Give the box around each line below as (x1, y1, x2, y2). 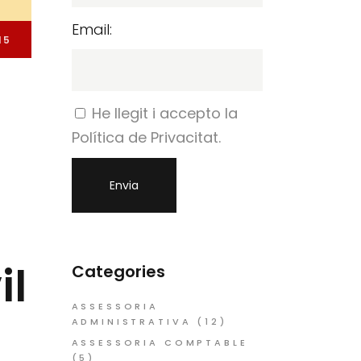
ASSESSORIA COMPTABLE (71, 336, 248, 349)
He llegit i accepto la (91, 103, 238, 123)
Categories (71, 260, 165, 283)
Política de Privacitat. (71, 127, 221, 147)
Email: (71, 19, 112, 39)
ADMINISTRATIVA (71, 315, 192, 328)
